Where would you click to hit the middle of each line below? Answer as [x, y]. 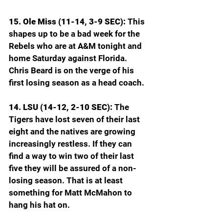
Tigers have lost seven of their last [75, 119]
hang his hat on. [39, 205]
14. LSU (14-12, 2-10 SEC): [62, 107]
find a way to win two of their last [72, 156]
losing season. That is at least [67, 180]
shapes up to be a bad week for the [75, 33]
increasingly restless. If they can [71, 143]
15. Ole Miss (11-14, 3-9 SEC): [68, 21]
